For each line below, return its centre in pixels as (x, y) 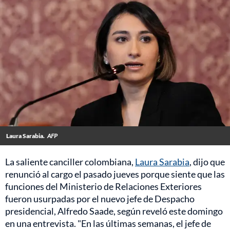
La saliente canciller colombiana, (70, 162)
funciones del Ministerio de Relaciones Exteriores (103, 187)
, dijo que (207, 162)
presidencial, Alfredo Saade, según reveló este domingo (114, 211)
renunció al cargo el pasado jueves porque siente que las (115, 174)
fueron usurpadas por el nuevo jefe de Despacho (100, 199)
